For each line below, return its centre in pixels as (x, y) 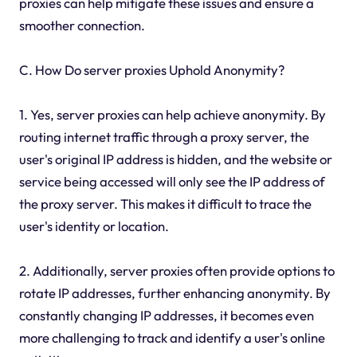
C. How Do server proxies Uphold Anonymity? (151, 70)
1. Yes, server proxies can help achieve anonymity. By (172, 114)
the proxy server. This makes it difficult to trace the (165, 204)
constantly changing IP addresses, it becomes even (166, 315)
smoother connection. (82, 25)
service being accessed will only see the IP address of (172, 181)
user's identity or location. (94, 226)
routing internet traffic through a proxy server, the (164, 137)
